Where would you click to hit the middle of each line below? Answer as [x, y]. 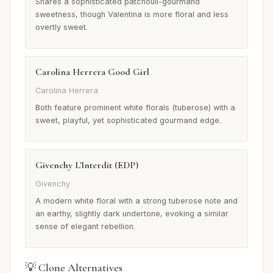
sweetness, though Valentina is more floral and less [132, 14]
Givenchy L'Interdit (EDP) [87, 165]
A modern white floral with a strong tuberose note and [136, 201]
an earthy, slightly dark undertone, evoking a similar [132, 214]
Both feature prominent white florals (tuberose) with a [135, 107]
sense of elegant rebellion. [85, 227]
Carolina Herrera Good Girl [92, 72]
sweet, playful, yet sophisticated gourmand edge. [128, 120]
